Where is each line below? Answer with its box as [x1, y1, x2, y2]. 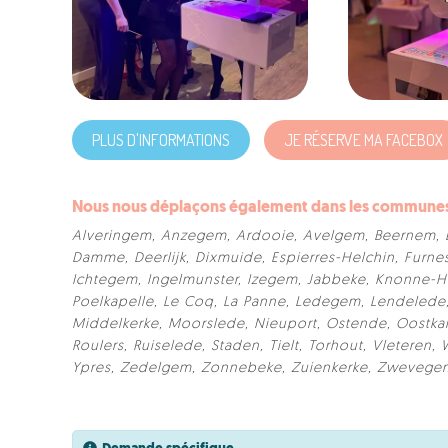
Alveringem [72, 228, 152, 244]
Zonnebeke [201, 360, 282, 376]
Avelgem [303, 228, 365, 244]
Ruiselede [133, 338, 202, 354]
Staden [211, 338, 260, 354]
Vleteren [372, 338, 432, 354]
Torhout [308, 338, 363, 354]
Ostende [326, 316, 387, 332]
